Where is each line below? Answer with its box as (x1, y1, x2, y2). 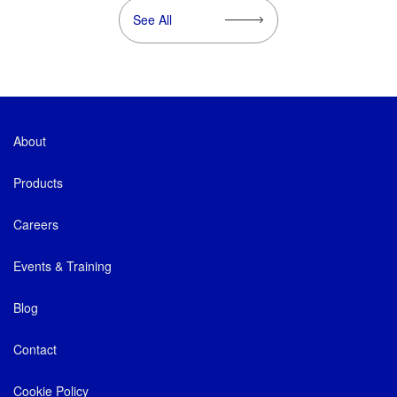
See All (133, 10, 172, 28)
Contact (13, 339, 57, 358)
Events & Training (13, 256, 112, 275)
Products (13, 173, 63, 191)
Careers (13, 214, 58, 233)
